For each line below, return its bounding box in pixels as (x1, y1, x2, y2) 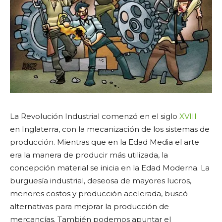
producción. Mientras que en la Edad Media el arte (10, 137, 199, 147)
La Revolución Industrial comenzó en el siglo (10, 111, 179, 121)
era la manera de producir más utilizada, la (10, 150, 168, 160)
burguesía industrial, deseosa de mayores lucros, (10, 175, 191, 185)
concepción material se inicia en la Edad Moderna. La (10, 163, 210, 172)
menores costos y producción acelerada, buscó (10, 188, 188, 198)
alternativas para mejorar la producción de (10, 201, 169, 211)
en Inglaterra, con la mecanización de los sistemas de (10, 124, 210, 134)
